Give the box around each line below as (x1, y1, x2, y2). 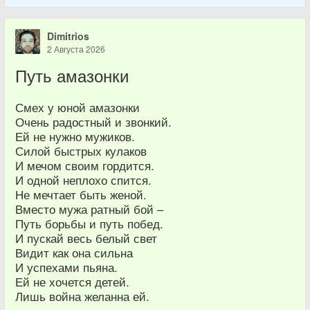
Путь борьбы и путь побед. (15, 215, 163, 232)
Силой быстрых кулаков (15, 143, 147, 159)
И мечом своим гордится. (15, 157, 154, 174)
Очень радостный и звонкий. (15, 113, 172, 130)
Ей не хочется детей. (15, 273, 129, 290)
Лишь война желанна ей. (15, 288, 149, 304)
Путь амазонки (15, 64, 129, 87)
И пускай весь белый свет (15, 230, 157, 246)
